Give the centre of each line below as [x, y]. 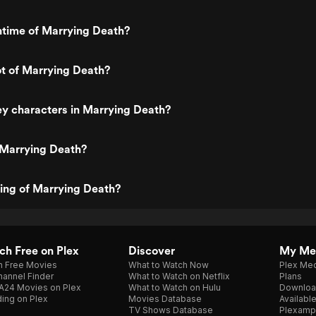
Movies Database [165, 299]
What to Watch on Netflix [179, 276]
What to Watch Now [169, 265]
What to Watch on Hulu [175, 287]
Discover [152, 251]
